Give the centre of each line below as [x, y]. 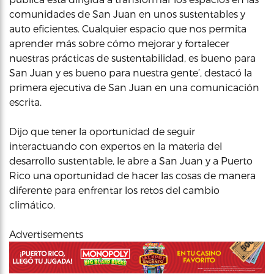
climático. [32, 205]
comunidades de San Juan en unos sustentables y [127, 14]
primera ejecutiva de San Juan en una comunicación [134, 87]
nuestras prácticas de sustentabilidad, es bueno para [132, 58]
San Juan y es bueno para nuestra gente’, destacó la [131, 72]
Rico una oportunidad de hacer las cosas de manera [132, 175]
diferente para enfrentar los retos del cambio [114, 190]
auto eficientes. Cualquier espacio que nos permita [128, 28]
